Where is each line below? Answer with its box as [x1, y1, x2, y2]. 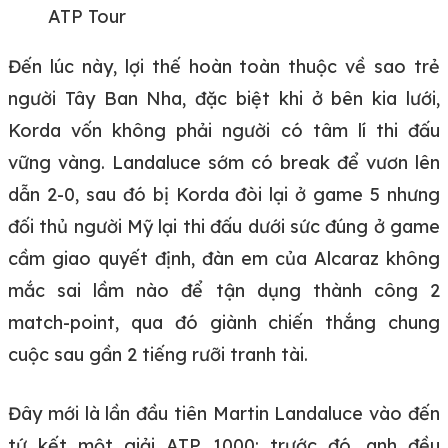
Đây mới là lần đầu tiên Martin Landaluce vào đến [8, 402, 440, 426]
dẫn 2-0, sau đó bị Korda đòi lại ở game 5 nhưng [8, 183, 440, 207]
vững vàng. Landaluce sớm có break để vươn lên [8, 151, 440, 175]
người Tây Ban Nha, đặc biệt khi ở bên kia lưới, [8, 87, 440, 111]
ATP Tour [48, 5, 126, 29]
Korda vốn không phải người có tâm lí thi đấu [8, 119, 440, 143]
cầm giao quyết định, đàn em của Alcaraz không [8, 247, 440, 271]
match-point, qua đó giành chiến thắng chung [8, 311, 440, 335]
